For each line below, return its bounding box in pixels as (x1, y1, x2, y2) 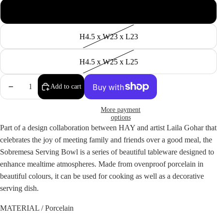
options (110, 114, 131, 121)
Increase (44, 81, 66, 88)
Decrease (5, 81, 30, 88)
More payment (101, 106, 140, 113)
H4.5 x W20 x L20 (79, 7, 138, 15)
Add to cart (50, 83, 81, 90)
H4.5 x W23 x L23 (79, 32, 138, 41)
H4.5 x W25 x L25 (79, 57, 138, 66)
